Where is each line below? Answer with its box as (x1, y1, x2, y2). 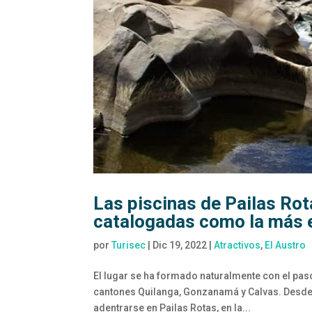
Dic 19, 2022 (153, 240, 208, 251)
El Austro (265, 240, 306, 251)
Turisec (111, 240, 146, 251)
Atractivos (214, 240, 261, 251)
